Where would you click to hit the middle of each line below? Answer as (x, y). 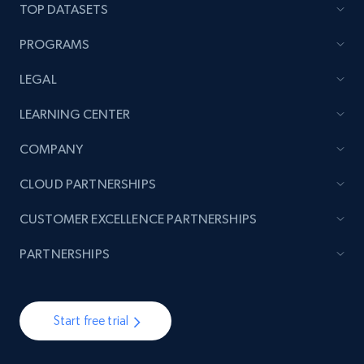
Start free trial (91, 321)
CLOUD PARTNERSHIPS (88, 184)
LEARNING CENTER (75, 115)
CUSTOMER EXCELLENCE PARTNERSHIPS (139, 219)
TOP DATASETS (64, 10)
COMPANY (51, 149)
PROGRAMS (54, 45)
